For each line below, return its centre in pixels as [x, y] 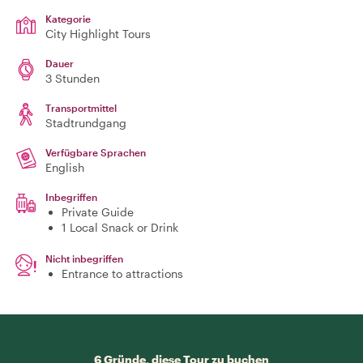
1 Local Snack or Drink [120, 227]
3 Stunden [73, 78]
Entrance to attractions [122, 273]
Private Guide [98, 212]
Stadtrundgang [86, 123]
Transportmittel [81, 108]
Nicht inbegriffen [84, 258]
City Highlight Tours [98, 34]
